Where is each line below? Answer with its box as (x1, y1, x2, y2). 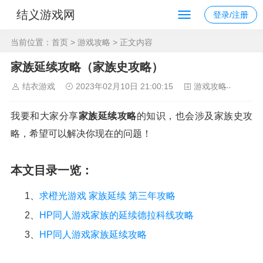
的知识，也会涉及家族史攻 (136, 111, 252, 121)
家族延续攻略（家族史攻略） (11, 60, 163, 73)
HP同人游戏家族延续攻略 (39, 230, 147, 240)
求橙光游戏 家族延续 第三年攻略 (39, 191, 176, 201)
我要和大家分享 (11, 111, 79, 121)
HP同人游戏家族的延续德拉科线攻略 (39, 210, 194, 220)
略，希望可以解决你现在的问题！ (11, 129, 151, 139)
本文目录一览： (11, 164, 93, 177)
